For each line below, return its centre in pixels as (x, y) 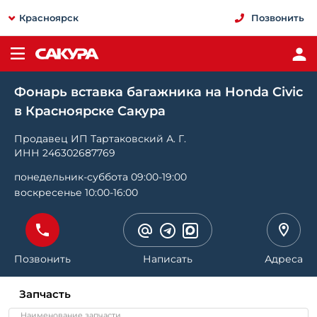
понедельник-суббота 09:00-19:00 (100, 177)
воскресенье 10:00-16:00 (76, 192)
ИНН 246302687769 (65, 153)
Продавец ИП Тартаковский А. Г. (100, 139)
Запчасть (45, 294)
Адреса (284, 259)
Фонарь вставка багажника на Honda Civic (158, 92)
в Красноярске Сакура (90, 111)
